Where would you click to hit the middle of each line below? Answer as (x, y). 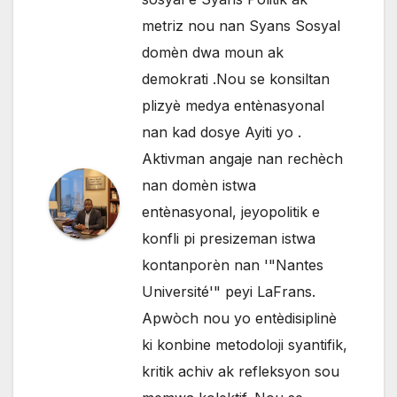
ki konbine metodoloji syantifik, (245, 345)
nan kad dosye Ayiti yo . (222, 132)
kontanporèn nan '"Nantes (233, 265)
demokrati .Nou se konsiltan (236, 79)
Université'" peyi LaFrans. (229, 292)
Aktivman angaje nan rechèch (242, 159)
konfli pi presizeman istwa (229, 239)
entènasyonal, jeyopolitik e (231, 212)
